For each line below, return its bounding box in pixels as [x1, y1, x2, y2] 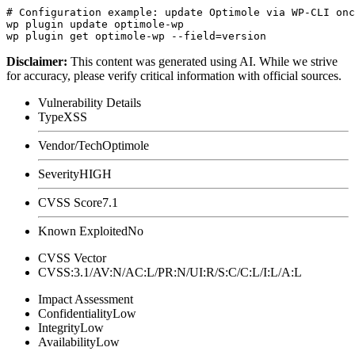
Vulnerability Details [38, 95, 141, 109]
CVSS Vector [38, 250, 106, 265]
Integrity [38, 320, 80, 334]
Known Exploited [38, 223, 128, 238]
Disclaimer [6, 54, 63, 68]
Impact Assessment [38, 292, 133, 306]
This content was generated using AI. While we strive [71, 54, 338, 68]
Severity [38, 166, 79, 181]
